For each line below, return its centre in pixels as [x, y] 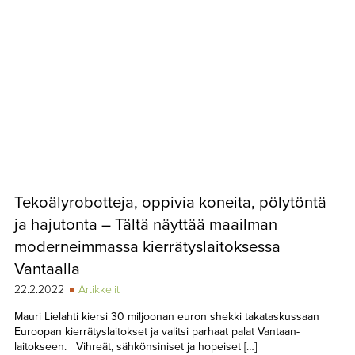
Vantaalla [47, 269]
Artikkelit [99, 290]
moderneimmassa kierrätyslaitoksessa [147, 247]
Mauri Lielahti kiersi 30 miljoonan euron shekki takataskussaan [166, 317]
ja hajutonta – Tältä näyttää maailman [145, 225]
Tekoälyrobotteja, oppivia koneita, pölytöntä [170, 203]
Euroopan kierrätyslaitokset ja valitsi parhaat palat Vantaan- [157, 332]
